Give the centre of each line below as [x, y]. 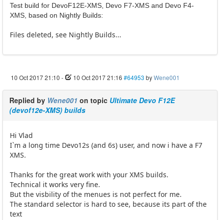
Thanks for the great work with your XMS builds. [89, 175]
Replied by [28, 100]
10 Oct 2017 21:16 [98, 78]
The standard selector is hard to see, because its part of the [108, 204]
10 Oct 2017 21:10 [35, 78]
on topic [94, 100]
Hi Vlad [21, 136]
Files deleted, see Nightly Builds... [66, 35]
